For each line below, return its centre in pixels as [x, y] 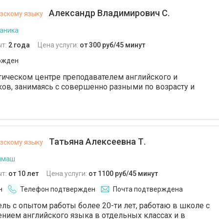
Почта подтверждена [148, 189]
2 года [19, 45]
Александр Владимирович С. [108, 13]
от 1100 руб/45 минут [123, 174]
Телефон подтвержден [58, 189]
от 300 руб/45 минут [112, 45]
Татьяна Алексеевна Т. [96, 142]
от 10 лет [23, 174]
